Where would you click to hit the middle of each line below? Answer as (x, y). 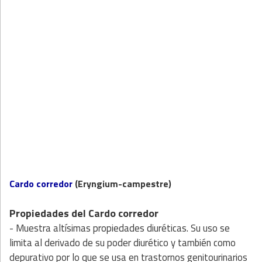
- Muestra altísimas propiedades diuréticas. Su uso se (120, 228)
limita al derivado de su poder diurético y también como (123, 242)
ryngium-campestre (126, 183)
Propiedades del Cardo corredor (84, 213)
